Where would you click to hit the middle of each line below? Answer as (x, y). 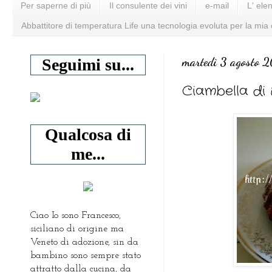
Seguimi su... (88, 64)
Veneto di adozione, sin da (84, 242)
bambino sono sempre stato (86, 255)
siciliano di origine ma (77, 229)
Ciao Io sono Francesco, (76, 215)
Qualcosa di (88, 134)
